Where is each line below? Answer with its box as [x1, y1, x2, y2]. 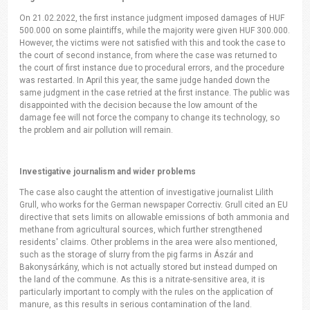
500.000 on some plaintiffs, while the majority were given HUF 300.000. [19, 26, 291, 36]
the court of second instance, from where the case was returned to [19, 51, 277, 61]
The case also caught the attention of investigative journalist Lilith [19, 188, 274, 198]
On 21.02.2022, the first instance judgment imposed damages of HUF [19, 13, 285, 24]
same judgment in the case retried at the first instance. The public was [19, 88, 291, 98]
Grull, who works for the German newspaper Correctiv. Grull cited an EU [19, 200, 289, 210]
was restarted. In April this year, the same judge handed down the [19, 75, 271, 86]
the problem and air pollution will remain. [19, 125, 176, 136]
